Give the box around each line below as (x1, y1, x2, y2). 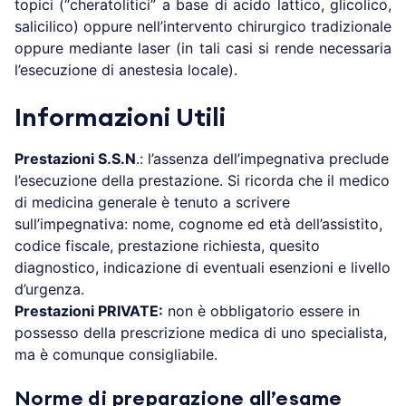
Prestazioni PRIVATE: (14, 302, 163, 321)
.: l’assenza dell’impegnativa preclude (136, 150, 389, 169)
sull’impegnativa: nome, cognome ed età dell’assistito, (14, 215, 382, 234)
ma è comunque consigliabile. (14, 345, 217, 364)
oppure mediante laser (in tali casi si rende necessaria (14, 39, 391, 58)
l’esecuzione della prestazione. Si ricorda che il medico (14, 171, 390, 190)
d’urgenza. (14, 280, 84, 299)
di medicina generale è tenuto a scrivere (14, 193, 290, 212)
